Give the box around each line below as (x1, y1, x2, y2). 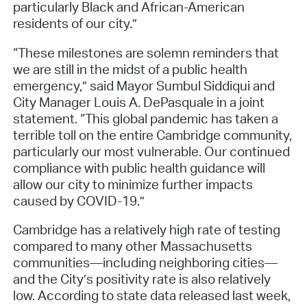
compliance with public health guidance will (12, 159, 265, 176)
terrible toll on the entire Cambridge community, (12, 126, 292, 143)
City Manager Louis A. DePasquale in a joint (12, 93, 265, 110)
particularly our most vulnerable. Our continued (12, 143, 290, 160)
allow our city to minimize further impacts (12, 175, 253, 193)
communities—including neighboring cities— (12, 254, 278, 271)
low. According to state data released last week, (12, 287, 291, 304)
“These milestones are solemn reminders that (12, 44, 279, 61)
